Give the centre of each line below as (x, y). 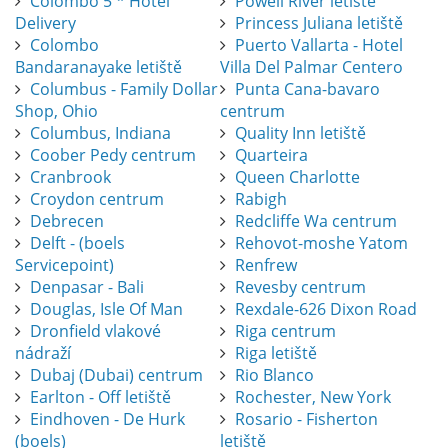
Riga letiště (275, 353)
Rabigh (260, 199)
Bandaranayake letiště (98, 67)
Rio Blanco (274, 375)
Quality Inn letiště (300, 133)
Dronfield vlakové (95, 331)
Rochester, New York (312, 397)
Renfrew (265, 265)
